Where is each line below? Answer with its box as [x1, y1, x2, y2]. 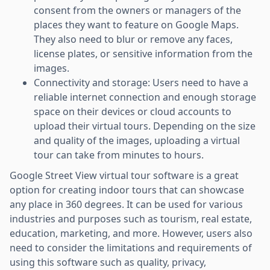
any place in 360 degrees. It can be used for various [10, 197, 243, 211]
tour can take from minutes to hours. [34, 148, 204, 162]
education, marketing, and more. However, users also [10, 226, 253, 240]
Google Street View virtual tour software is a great [10, 168, 239, 182]
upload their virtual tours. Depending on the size [34, 119, 256, 133]
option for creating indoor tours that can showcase [10, 183, 244, 196]
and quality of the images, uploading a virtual [34, 133, 240, 147]
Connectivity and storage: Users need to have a [34, 75, 248, 89]
